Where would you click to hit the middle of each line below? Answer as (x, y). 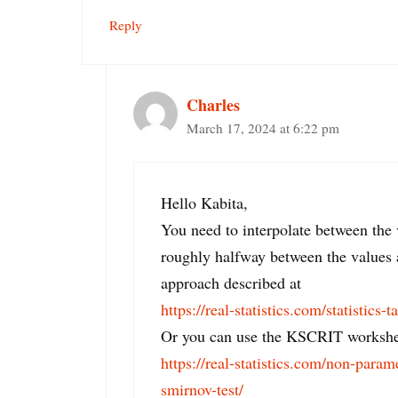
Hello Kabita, (204, 202)
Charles (213, 104)
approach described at (231, 282)
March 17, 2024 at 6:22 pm (263, 127)
